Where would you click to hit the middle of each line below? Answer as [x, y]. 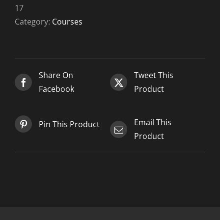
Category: [33, 22]
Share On [56, 75]
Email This [153, 122]
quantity [59, 34]
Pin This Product [69, 124]
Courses [67, 22]
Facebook [56, 89]
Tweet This [154, 75]
